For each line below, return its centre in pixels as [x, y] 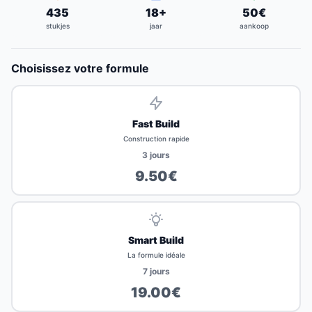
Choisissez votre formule [80, 69]
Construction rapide [156, 139]
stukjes [57, 26]
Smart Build [156, 240]
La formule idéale [156, 255]
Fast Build [156, 124]
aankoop [255, 26]
